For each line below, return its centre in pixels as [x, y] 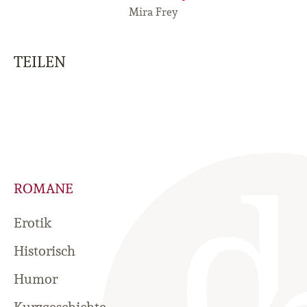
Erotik [33, 223]
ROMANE [44, 189]
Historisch [45, 251]
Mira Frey [153, 12]
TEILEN [40, 62]
